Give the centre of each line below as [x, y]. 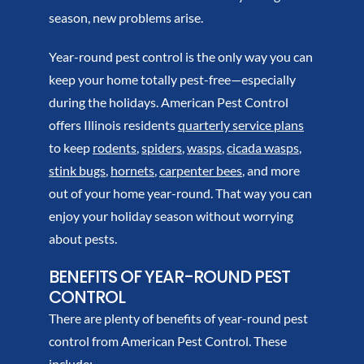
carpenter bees [200, 171]
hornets [132, 171]
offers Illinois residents [113, 125]
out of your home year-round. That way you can [180, 193]
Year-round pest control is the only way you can [180, 57]
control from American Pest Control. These [167, 341]
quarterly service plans [240, 125]
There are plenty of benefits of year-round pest [178, 318]
